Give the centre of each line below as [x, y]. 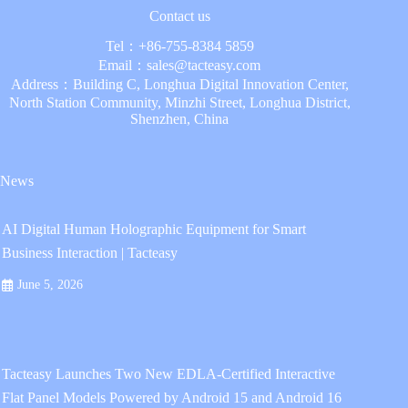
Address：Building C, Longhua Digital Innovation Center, [179, 85]
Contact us [179, 15]
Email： [123, 66]
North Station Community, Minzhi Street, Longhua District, [179, 103]
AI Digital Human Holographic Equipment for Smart [154, 229]
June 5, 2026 [50, 285]
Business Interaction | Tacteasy [90, 253]
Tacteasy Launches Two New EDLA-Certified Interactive [168, 374]
